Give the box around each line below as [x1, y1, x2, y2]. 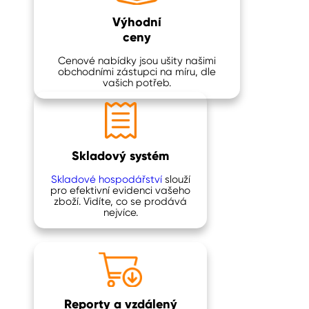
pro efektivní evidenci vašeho [50, 184, 190, 197]
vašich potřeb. [103, 77, 171, 89]
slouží [161, 173, 190, 186]
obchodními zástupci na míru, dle [58, 66, 216, 78]
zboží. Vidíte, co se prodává [54, 195, 187, 208]
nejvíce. [103, 206, 138, 219]
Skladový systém [72, 148, 169, 163]
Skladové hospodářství [50, 173, 162, 186]
